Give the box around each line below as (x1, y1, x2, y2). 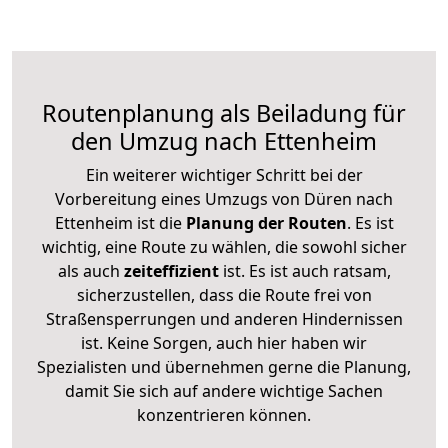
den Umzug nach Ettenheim (71, 124, 377, 157)
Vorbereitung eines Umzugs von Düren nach (55, 187, 393, 210)
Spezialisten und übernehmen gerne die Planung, (37, 355, 411, 378)
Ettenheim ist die (54, 211, 182, 234)
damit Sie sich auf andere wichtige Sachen (65, 379, 383, 402)
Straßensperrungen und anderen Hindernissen (45, 307, 403, 330)
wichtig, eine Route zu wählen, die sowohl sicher (41, 235, 407, 258)
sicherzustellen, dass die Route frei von (76, 283, 372, 306)
